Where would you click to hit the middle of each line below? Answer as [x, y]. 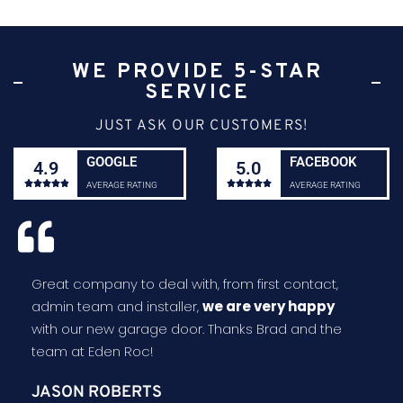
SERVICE [197, 94]
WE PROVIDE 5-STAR [197, 73]
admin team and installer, [117, 307]
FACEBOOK [323, 162]
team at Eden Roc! [92, 352]
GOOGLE [112, 162]
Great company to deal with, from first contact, [185, 284]
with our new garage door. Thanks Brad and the [187, 329]
